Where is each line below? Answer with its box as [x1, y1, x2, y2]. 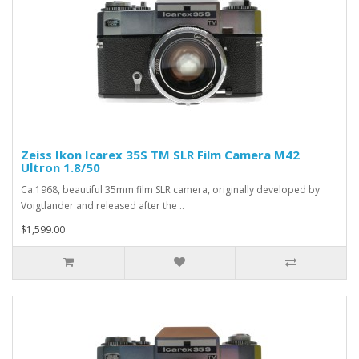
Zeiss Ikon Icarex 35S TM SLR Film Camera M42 [21, 146, 300, 163]
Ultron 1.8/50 [21, 159, 100, 175]
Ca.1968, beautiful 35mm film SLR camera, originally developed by [21, 182, 320, 196]
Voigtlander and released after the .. [21, 198, 184, 212]
